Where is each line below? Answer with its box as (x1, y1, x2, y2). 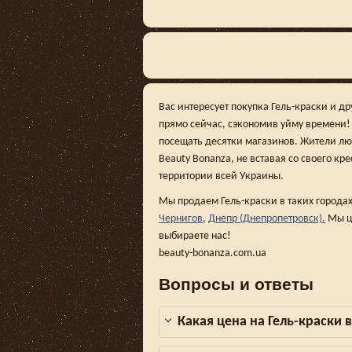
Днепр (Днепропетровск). (208, 213, 325, 225)
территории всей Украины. (159, 170, 284, 183)
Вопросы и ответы (159, 271, 313, 295)
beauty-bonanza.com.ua (159, 247, 266, 260)
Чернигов (159, 213, 203, 225)
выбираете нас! (159, 230, 231, 243)
